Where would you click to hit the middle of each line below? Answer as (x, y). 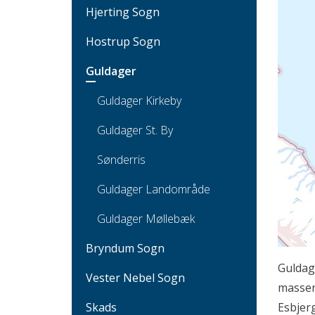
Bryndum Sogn (125, 248)
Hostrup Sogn (123, 41)
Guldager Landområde (154, 189)
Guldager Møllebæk (146, 218)
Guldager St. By (135, 130)
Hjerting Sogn (123, 12)
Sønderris (121, 159)
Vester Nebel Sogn (135, 277)
